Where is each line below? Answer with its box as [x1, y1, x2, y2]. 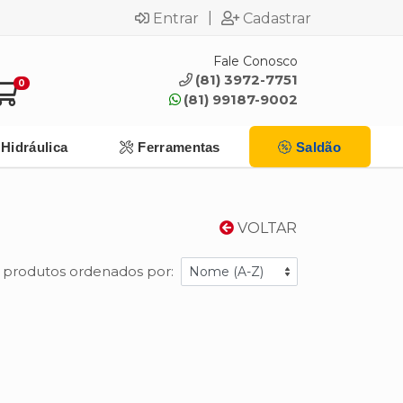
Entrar [153, 9, 199, 27]
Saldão [296, 139, 341, 155]
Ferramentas [138, 139, 220, 155]
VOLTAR [234, 219, 297, 237]
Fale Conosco [213, 52, 298, 69]
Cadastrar [243, 9, 311, 27]
